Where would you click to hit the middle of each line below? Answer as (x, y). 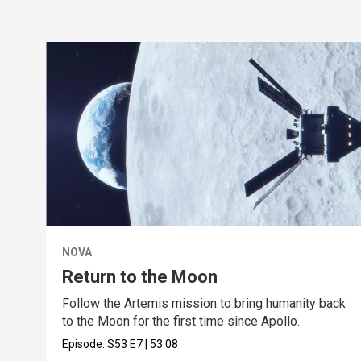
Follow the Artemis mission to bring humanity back (204, 303)
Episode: (85, 344)
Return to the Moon (140, 276)
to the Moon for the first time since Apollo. (181, 321)
